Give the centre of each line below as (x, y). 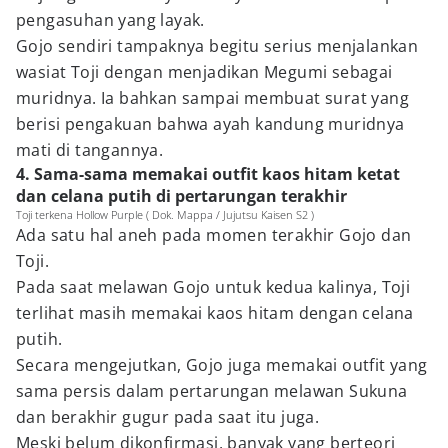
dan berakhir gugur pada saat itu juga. (168, 417)
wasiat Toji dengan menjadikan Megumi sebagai (204, 72)
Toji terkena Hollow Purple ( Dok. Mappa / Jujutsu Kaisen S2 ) (165, 214)
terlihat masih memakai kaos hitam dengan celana (215, 313)
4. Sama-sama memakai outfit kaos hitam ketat (208, 174)
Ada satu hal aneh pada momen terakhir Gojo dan (214, 235)
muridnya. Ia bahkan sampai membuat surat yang (212, 98)
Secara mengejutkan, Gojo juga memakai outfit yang (222, 365)
